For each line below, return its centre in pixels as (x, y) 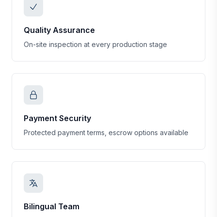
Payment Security (57, 118)
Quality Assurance (59, 30)
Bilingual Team (52, 206)
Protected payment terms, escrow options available (106, 132)
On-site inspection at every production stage (95, 44)
